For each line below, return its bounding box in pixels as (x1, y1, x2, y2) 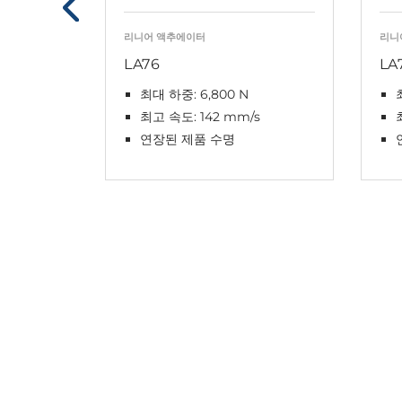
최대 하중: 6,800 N (140, 85, 249, 102)
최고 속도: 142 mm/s (140, 108, 260, 125)
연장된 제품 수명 (140, 130, 235, 147)
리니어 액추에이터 (124, 30, 205, 43)
